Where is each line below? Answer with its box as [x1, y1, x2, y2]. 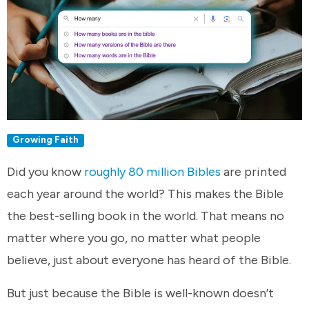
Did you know [7, 164, 84, 180]
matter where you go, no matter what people [7, 230, 261, 246]
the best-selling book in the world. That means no [7, 208, 284, 224]
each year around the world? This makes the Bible [7, 186, 283, 202]
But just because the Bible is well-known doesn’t [7, 285, 274, 301]
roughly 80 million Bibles [84, 164, 221, 180]
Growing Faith [12, 134, 79, 146]
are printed [221, 164, 286, 180]
